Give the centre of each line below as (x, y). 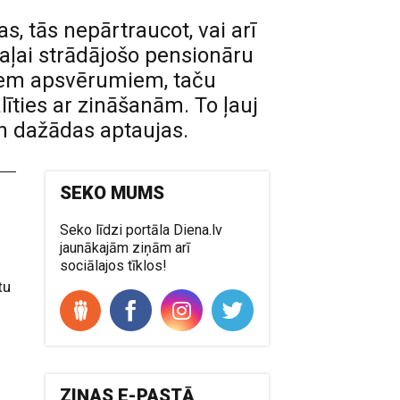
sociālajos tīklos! (114, 266)
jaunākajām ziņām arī (125, 248)
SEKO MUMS (112, 193)
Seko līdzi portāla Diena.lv (142, 230)
